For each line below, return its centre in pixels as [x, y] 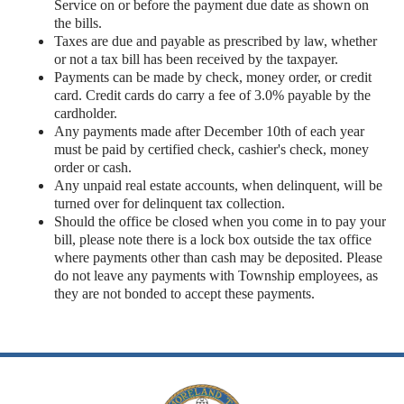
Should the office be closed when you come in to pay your [220, 221]
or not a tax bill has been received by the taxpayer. [196, 59]
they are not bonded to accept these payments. [184, 293]
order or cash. [93, 167]
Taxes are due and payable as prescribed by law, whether [216, 41]
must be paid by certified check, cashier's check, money [211, 149]
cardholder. [86, 113]
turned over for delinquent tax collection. [170, 203]
